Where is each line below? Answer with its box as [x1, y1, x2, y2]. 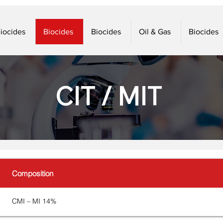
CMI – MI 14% [12, 196, 56, 206]
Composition [12, 168, 53, 178]
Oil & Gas [139, 27, 171, 36]
